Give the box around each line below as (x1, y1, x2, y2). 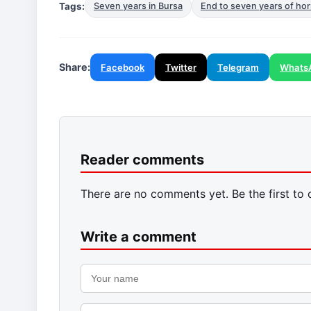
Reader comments (81, 151, 204, 169)
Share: (59, 61, 90, 74)
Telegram (217, 62, 259, 74)
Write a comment (81, 228, 196, 246)
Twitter (165, 62, 196, 74)
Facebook (101, 62, 144, 74)
